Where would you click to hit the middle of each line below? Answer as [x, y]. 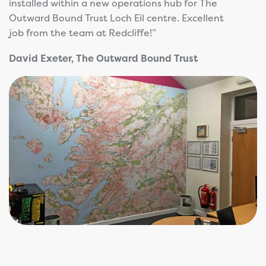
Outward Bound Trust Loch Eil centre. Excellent [116, 18]
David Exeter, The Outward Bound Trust [103, 58]
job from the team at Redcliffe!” [83, 33]
